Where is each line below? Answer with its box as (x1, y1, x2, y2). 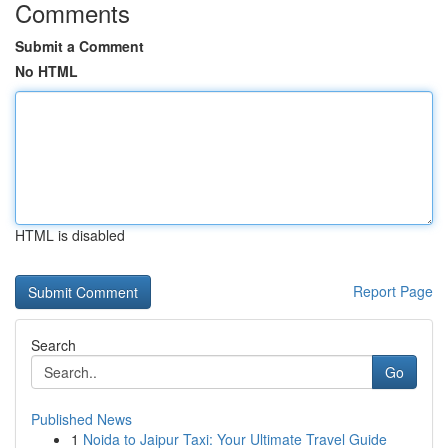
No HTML (15, 61, 78, 81)
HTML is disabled (15, 225, 125, 245)
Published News (31, 409, 132, 429)
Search (31, 335, 76, 355)
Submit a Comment (15, 36, 144, 56)
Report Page (353, 281, 433, 301)
